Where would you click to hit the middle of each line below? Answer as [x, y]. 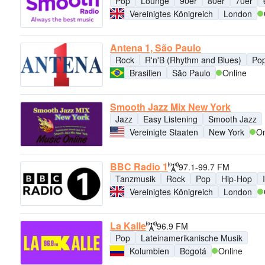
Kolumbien [149, 251]
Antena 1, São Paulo [156, 47]
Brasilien [146, 72]
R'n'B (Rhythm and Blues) [193, 59]
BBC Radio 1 [139, 166]
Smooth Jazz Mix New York [170, 107]
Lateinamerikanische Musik [192, 237]
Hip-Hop [237, 178]
